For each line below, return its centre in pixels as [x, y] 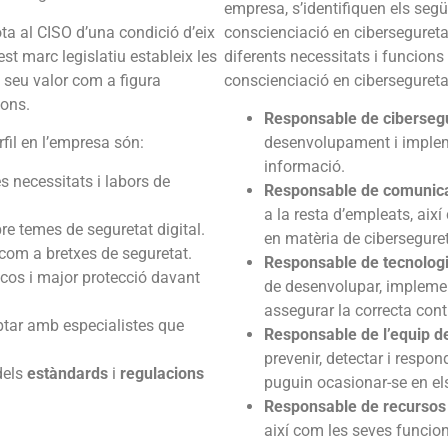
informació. [304, 167]
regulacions [162, 373]
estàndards [67, 373]
